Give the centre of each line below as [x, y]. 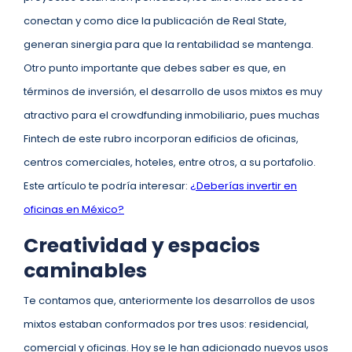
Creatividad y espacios [142, 246]
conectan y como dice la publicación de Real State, [155, 21]
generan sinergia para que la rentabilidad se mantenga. [170, 44]
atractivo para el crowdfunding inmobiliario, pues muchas [172, 115]
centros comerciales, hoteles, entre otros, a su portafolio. [171, 162]
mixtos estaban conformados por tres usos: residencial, [166, 324]
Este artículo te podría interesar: [107, 186]
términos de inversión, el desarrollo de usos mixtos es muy [173, 92]
